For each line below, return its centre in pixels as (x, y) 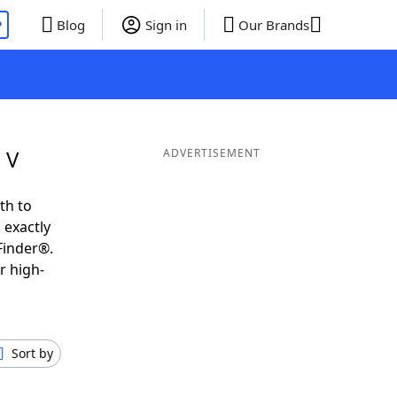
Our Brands (273, 25)
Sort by (32, 353)
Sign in (166, 25)
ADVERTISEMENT (211, 153)
